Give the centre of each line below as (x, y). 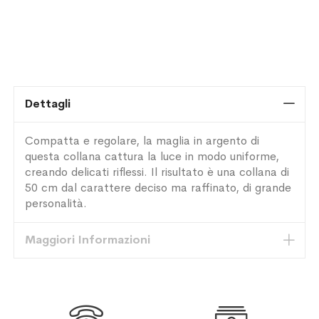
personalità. (56, 203)
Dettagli (48, 103)
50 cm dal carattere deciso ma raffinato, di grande (158, 187)
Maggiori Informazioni (88, 239)
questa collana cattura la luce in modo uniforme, (152, 156)
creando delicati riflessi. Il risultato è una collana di (157, 172)
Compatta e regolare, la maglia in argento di (142, 140)
